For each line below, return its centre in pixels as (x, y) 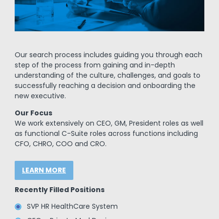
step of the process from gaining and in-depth (95, 65)
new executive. (40, 96)
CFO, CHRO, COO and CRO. (60, 144)
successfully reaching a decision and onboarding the (105, 86)
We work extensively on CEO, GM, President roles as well (109, 123)
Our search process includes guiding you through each (108, 55)
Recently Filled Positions (59, 190)
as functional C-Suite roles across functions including (106, 134)
